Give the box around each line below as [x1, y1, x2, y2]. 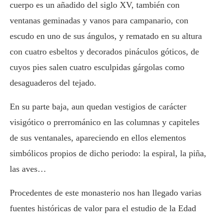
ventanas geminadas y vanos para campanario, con [10, 15, 188, 25]
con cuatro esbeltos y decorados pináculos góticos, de [10, 46, 199, 56]
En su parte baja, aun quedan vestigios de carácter [10, 101, 186, 111]
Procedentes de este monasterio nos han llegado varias [10, 187, 201, 198]
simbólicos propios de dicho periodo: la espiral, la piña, [10, 148, 206, 158]
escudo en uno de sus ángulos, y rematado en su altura [10, 31, 202, 41]
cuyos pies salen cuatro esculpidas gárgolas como [10, 62, 184, 72]
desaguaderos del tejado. [10, 77, 96, 88]
